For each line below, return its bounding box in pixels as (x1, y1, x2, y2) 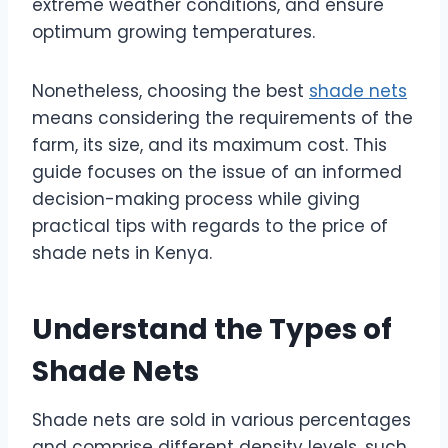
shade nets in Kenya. (32, 241, 212, 266)
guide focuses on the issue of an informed (32, 160, 402, 185)
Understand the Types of (32, 310, 392, 350)
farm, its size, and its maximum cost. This (32, 133, 387, 158)
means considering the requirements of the (32, 106, 413, 131)
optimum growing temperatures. (32, 20, 315, 45)
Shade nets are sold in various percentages (32, 408, 411, 433)
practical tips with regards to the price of (32, 214, 388, 239)
